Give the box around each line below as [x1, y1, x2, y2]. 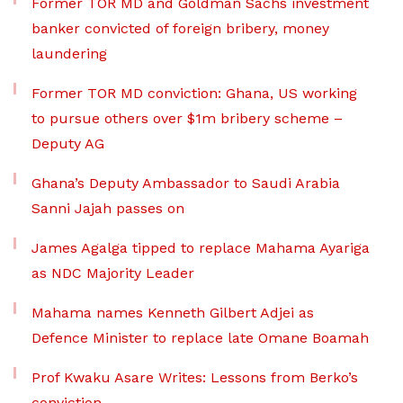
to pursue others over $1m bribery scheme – [31, 110, 343, 128]
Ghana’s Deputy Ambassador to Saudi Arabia [31, 175, 340, 193]
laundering [31, 45, 107, 63]
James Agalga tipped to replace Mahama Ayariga [31, 239, 370, 257]
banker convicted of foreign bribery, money [31, 20, 329, 38]
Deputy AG [31, 135, 104, 153]
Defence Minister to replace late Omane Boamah [31, 329, 369, 347]
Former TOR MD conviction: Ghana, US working [31, 85, 357, 103]
